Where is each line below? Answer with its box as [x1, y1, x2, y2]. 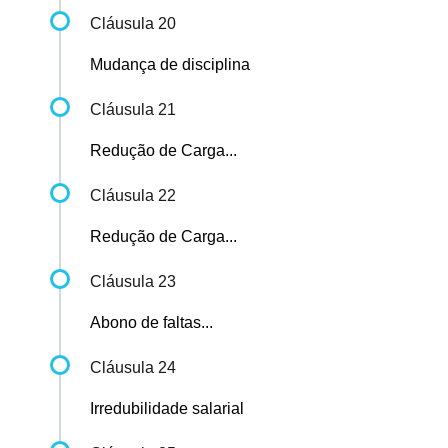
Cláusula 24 [90, 359, 176, 377]
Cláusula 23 [90, 273, 176, 291]
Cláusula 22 [90, 187, 176, 205]
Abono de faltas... [90, 314, 213, 332]
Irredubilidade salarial [90, 400, 244, 418]
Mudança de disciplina [90, 56, 250, 74]
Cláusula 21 [90, 101, 176, 119]
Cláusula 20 [90, 15, 176, 33]
